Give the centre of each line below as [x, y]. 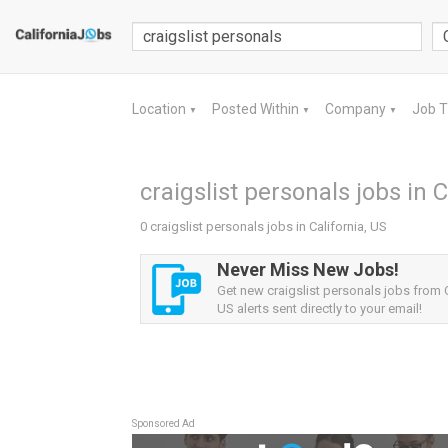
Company [357, 109]
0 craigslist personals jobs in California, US [263, 226]
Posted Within [257, 109]
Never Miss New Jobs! [308, 269]
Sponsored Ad [163, 423]
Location [160, 109]
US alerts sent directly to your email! [319, 308]
